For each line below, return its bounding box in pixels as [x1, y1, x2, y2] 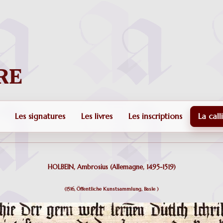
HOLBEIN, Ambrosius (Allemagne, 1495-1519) [47, 163, 176, 171]
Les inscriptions [128, 111, 182, 121]
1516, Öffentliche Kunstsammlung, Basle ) [66, 186, 159, 192]
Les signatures [14, 111, 65, 121]
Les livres [81, 111, 112, 121]
